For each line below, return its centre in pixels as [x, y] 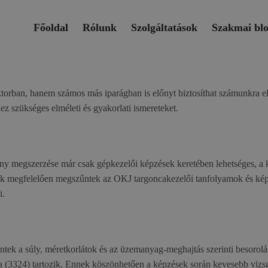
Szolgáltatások [164, 27]
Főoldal [51, 27]
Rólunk [100, 27]
